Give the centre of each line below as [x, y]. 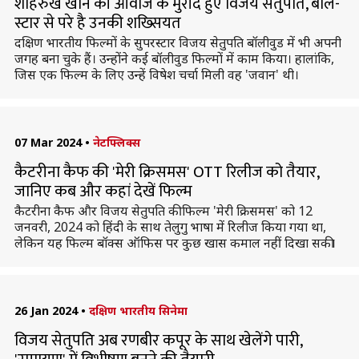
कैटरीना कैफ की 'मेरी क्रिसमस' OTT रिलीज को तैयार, [166, 172]
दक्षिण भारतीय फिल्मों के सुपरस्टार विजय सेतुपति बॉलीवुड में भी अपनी [177, 42]
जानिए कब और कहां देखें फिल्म [103, 192]
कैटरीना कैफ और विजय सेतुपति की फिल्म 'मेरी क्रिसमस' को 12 [163, 211]
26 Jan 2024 [46, 311]
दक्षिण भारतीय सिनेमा [138, 311]
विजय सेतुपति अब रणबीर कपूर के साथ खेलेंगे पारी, [158, 341]
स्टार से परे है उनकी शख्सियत [97, 23]
